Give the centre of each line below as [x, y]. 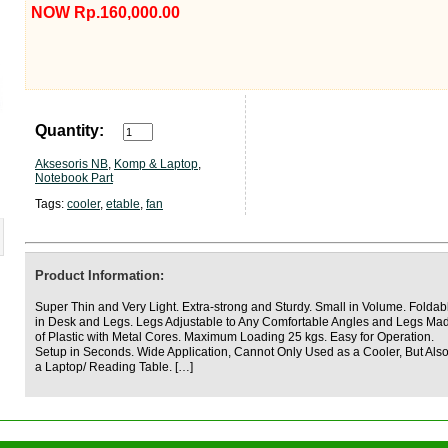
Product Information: [99, 275]
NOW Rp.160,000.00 [105, 12]
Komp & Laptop [156, 164]
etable [123, 204]
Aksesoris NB [71, 164]
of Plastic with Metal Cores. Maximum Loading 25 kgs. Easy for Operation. [234, 337]
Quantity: [69, 130]
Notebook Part [74, 178]
